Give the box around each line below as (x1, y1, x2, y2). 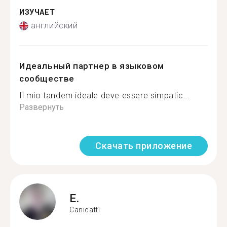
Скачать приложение (95, 140, 192, 151)
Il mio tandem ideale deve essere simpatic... (19, 91, 191, 100)
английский (30, 21, 78, 30)
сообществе (19, 73, 74, 84)
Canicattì (69, 205, 100, 214)
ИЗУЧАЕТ (19, 8, 55, 17)
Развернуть (19, 102, 64, 112)
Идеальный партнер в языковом (19, 61, 164, 71)
